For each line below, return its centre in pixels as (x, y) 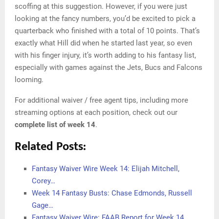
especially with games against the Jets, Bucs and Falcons (109, 68)
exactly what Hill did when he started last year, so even (103, 43)
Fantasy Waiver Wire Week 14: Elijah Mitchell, (106, 169)
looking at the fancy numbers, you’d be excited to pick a (105, 19)
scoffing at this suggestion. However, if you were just (101, 7)
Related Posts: (50, 147)
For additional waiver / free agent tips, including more (101, 100)
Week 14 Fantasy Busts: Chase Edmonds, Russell (112, 193)
